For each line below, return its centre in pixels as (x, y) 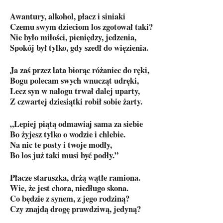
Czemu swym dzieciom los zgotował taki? (81, 27)
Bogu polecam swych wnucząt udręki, (74, 80)
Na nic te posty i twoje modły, (61, 145)
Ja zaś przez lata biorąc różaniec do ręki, (80, 70)
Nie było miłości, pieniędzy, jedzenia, (73, 37)
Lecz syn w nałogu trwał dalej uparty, (75, 91)
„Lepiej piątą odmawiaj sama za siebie (76, 124)
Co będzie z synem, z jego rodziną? (70, 198)
